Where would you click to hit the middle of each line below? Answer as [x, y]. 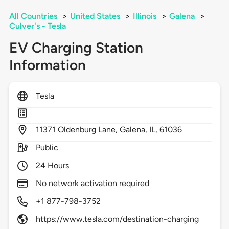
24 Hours [52, 166]
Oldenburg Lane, [89, 130]
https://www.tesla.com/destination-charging [117, 219]
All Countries [33, 16]
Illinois [144, 16]
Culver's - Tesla [37, 26]
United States [95, 16]
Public [47, 148]
